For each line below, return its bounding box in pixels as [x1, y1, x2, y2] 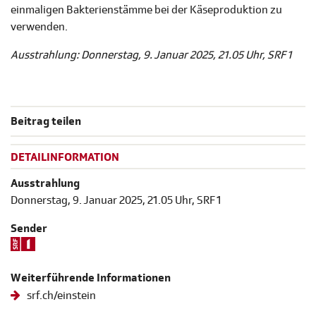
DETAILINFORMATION [11, 150, 119, 165]
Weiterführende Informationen [11, 270, 171, 285]
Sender [11, 221, 47, 236]
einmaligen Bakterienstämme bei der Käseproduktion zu [11, 3, 282, 18]
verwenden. [11, 20, 68, 35]
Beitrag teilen [11, 114, 81, 129]
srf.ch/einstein [25, 288, 97, 303]
